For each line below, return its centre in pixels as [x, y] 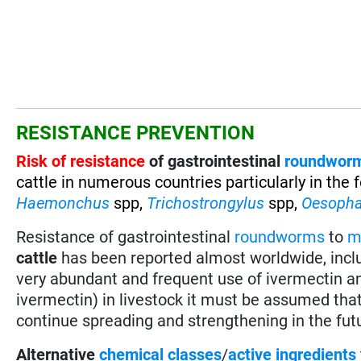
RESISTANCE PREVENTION [136, 133]
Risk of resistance [81, 161]
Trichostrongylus [206, 203]
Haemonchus [63, 203]
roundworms [280, 237]
